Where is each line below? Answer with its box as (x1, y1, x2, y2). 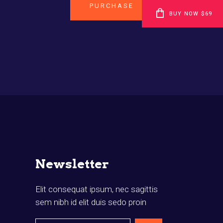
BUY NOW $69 (169, 9, 213, 18)
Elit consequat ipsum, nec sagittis (35, 184, 158, 195)
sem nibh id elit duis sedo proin (35, 197, 146, 208)
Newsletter (35, 156, 109, 172)
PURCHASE (90, 2, 134, 10)
